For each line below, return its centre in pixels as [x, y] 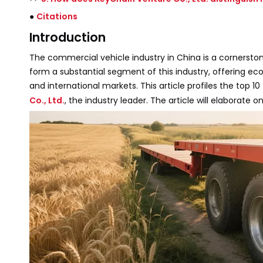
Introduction [68, 37]
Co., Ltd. [47, 100]
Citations [57, 16]
